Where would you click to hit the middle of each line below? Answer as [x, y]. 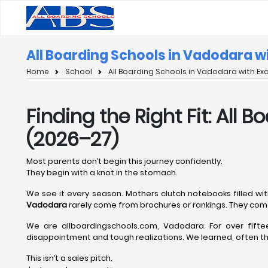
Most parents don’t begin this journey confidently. [124, 161]
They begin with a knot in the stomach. [102, 173]
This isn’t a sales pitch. [69, 258]
